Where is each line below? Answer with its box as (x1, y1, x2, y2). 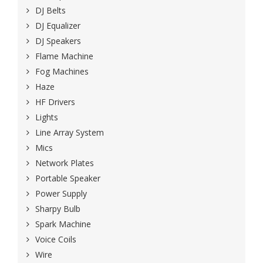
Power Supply (35, 188, 87, 200)
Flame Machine (35, 50, 93, 62)
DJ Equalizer (35, 20, 80, 32)
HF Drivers (35, 96, 75, 108)
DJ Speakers (35, 35, 81, 47)
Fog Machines (35, 66, 89, 77)
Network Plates (35, 157, 94, 169)
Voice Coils (35, 234, 76, 245)
